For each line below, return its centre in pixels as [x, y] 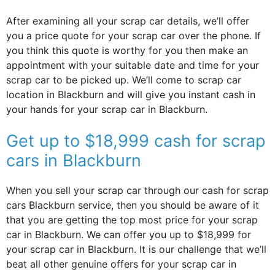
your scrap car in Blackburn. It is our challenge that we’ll [136, 249]
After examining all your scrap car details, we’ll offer [128, 21]
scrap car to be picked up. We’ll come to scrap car [124, 79]
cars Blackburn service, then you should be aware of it [133, 205]
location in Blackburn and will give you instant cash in [131, 94]
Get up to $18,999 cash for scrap [136, 141]
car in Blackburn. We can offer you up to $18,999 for [129, 234]
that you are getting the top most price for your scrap [132, 219]
